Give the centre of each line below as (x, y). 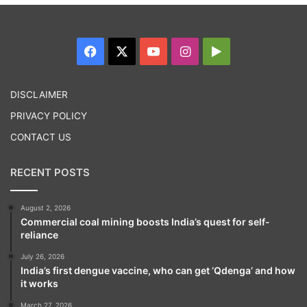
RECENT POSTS (50, 172)
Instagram (220, 51)
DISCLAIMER (39, 94)
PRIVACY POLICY (49, 115)
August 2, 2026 (46, 207)
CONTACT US (41, 137)
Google (242, 51)
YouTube (185, 51)
